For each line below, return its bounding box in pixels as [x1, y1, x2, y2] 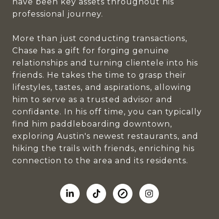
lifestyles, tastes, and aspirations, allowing [12, 83, 192, 92]
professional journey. [12, 9, 103, 19]
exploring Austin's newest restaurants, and [12, 131, 198, 141]
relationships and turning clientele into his [12, 58, 198, 67]
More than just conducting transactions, [12, 34, 187, 43]
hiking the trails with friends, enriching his [12, 144, 195, 153]
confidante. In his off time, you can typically [12, 107, 202, 116]
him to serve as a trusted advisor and [12, 95, 173, 104]
